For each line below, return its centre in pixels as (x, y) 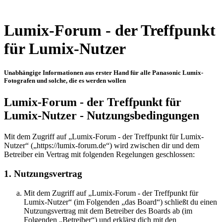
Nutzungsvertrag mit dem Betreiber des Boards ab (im (108, 211)
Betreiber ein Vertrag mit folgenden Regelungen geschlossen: (99, 155)
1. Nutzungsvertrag (43, 174)
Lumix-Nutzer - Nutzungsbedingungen (102, 116)
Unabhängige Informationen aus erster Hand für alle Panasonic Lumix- (104, 73)
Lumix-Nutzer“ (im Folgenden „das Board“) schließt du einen (120, 202)
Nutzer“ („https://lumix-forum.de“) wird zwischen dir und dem (102, 146)
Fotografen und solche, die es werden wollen (65, 81)
